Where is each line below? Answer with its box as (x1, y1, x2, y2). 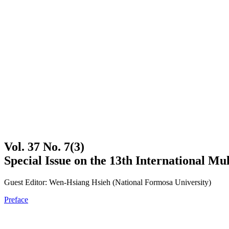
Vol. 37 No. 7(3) (4, 140, 84, 153)
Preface (4, 195, 28, 204)
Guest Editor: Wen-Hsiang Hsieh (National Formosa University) (4, 177, 211, 187)
